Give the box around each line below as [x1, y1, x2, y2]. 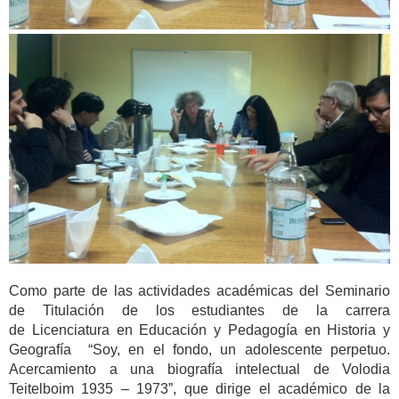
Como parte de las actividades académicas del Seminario [9, 283, 390, 299]
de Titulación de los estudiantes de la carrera [9, 303, 390, 319]
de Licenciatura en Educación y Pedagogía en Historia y [9, 322, 390, 338]
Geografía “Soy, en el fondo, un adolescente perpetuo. [9, 342, 390, 358]
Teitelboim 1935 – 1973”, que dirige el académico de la [9, 381, 390, 397]
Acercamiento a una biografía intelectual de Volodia [9, 362, 390, 378]
